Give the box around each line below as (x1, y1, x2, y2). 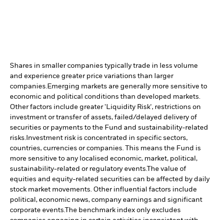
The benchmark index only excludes (65, 206, 181, 214)
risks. (10, 134, 26, 141)
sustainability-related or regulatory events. (10, 165, 147, 172)
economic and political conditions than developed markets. (10, 93, 200, 100)
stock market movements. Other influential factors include (10, 186, 197, 193)
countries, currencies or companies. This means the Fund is (10, 144, 201, 152)
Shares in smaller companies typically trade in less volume (10, 62, 198, 69)
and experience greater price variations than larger (10, 72, 173, 80)
